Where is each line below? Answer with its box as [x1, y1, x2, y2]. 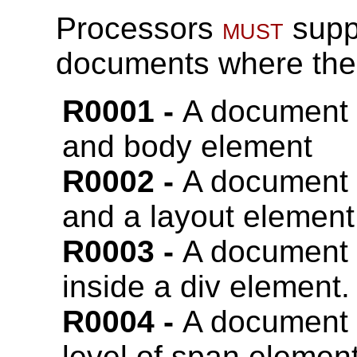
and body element [62, 128, 312, 163]
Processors [56, 10, 222, 45]
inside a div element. [62, 269, 350, 304]
